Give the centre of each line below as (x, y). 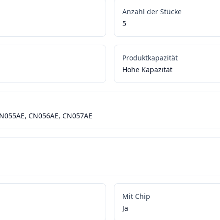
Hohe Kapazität (147, 70)
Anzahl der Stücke (152, 12)
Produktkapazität (150, 58)
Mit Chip (136, 196)
